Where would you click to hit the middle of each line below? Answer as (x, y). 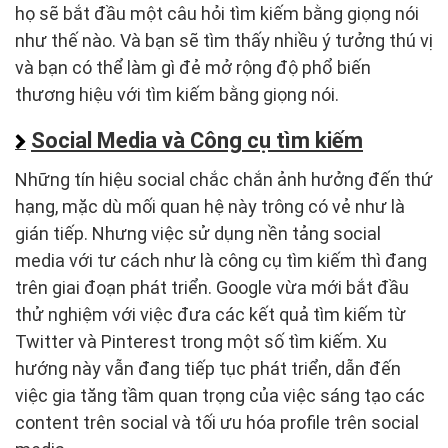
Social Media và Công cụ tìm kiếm (197, 140)
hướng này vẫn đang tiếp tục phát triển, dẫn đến (208, 368)
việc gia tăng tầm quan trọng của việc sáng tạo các (220, 395)
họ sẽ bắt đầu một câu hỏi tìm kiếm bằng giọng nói (217, 13)
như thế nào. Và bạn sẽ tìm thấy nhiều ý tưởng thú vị (224, 40)
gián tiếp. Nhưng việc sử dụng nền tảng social (198, 233)
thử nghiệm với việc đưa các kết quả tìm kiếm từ (210, 314)
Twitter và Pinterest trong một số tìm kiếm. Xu (201, 341)
